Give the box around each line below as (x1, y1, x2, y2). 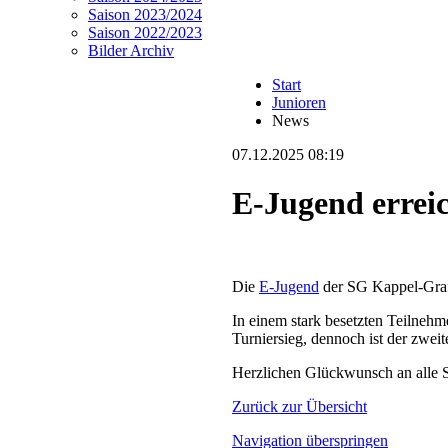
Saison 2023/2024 (88, 6, 202, 23)
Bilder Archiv (88, 42, 174, 59)
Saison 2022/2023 (88, 24, 202, 41)
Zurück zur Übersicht (232, 397, 367, 415)
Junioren (272, 94, 326, 111)
